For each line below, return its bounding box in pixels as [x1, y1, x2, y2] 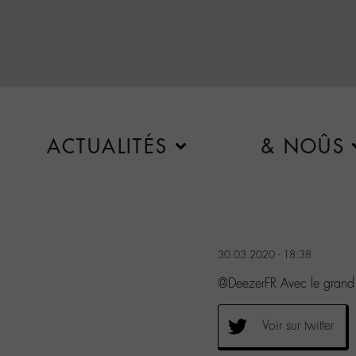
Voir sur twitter [262, 316, 334, 334]
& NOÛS [260, 134, 346, 158]
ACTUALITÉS [46, 134, 168, 158]
